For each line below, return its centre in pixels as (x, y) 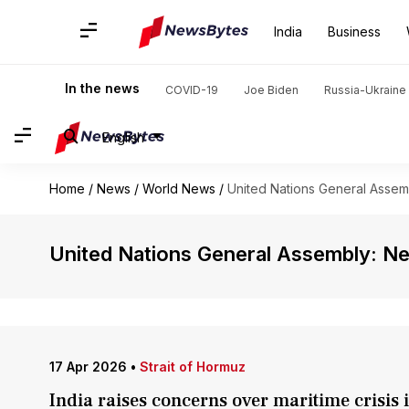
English (123, 137)
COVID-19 (192, 90)
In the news (102, 88)
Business (354, 31)
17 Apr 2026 (88, 367)
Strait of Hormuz (192, 367)
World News (178, 189)
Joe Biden (271, 90)
